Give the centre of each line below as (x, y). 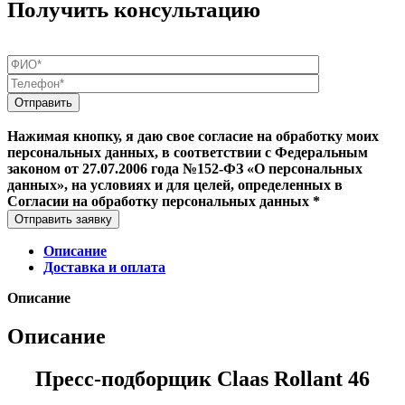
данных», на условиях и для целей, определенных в (175, 184)
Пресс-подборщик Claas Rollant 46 (202, 378)
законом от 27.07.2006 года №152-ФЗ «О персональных (185, 168)
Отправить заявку (63, 219)
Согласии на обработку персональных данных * (164, 201)
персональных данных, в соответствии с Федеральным (188, 152)
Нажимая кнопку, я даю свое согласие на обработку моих (193, 136)
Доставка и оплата (104, 267)
